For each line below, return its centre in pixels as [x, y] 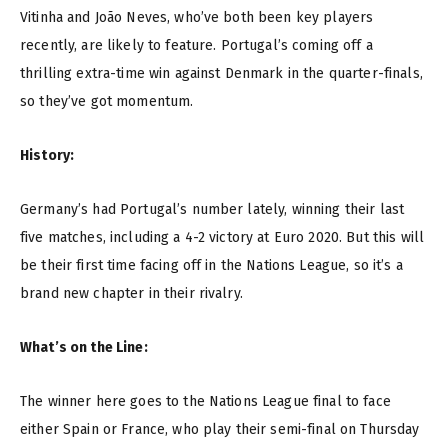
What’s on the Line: [84, 348]
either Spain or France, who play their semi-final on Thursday [220, 430]
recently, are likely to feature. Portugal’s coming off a [196, 46]
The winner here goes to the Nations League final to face [205, 402]
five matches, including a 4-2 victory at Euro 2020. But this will [222, 238]
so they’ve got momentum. [107, 102]
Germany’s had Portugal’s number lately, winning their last [212, 210]
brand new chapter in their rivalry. [131, 294]
